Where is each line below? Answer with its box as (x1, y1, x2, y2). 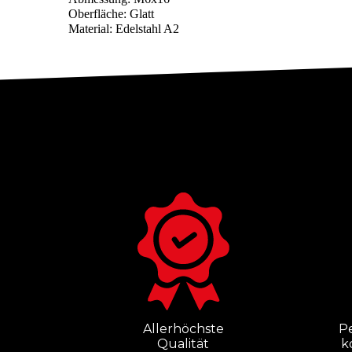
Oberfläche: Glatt (68, 6, 154, 20)
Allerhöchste (142, 321, 224, 336)
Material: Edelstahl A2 (68, 21, 179, 35)
